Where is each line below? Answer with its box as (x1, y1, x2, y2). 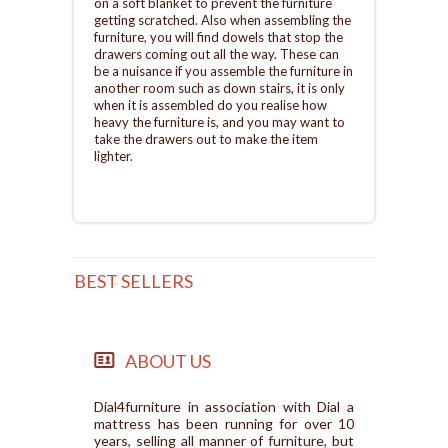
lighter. (94, 148, 133, 164)
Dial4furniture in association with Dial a (94, 398, 354, 415)
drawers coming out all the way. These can (94, 46, 339, 62)
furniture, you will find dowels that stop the (94, 29, 343, 45)
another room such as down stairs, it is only (94, 80, 345, 96)
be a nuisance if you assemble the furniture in (94, 63, 353, 79)
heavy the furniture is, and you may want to (94, 114, 345, 130)
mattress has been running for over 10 (94, 415, 354, 432)
